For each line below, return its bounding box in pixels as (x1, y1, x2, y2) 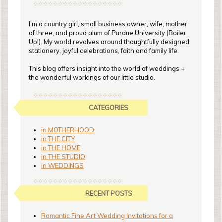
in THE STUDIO (41, 153, 85, 161)
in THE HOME (41, 144, 80, 152)
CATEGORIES (89, 104, 128, 111)
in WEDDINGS (41, 162, 84, 169)
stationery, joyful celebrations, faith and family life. (29, 47, 179, 55)
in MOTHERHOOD (41, 126, 94, 134)
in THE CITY (41, 135, 75, 143)
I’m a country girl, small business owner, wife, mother (29, 20, 187, 28)
